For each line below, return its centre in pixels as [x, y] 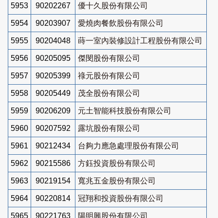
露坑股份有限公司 [109, 128]
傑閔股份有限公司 [109, 58]
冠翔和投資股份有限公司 [121, 198]
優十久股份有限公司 [113, 5]
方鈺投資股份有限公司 [117, 163]
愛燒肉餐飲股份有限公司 [121, 23]
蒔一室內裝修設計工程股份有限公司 [140, 40]
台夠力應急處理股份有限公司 [128, 145]
